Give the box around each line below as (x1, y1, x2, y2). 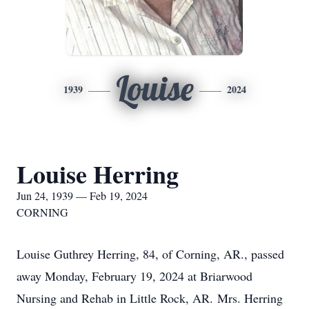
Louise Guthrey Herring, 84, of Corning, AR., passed (17, 246, 284, 262)
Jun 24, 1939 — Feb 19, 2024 (17, 188, 148, 203)
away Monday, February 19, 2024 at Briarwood (17, 268, 252, 284)
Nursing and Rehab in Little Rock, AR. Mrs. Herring (17, 290, 283, 306)
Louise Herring (17, 156, 179, 192)
